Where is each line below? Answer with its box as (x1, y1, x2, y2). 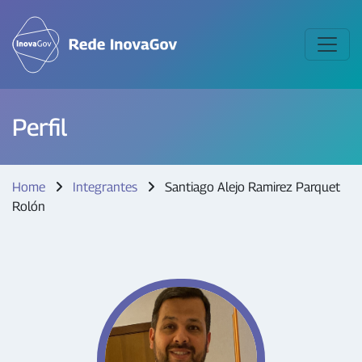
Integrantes (73, 179, 137, 195)
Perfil (12, 113, 67, 141)
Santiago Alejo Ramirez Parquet (162, 179, 340, 195)
